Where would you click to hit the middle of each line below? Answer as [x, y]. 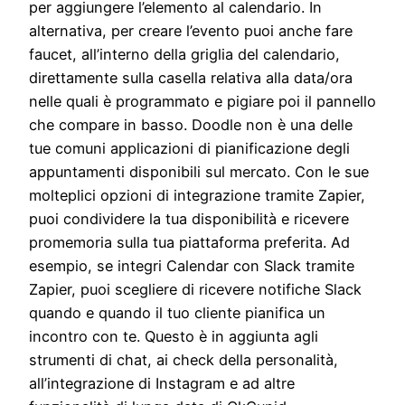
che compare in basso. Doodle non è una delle [191, 124]
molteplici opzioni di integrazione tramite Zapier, [197, 195]
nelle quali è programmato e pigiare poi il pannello [202, 101]
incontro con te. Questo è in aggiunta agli [174, 336]
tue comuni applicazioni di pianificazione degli [189, 148]
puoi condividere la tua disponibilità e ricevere [189, 218]
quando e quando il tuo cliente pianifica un [177, 312]
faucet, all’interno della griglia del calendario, [184, 54]
